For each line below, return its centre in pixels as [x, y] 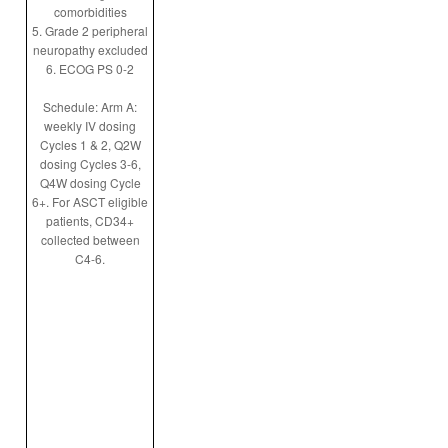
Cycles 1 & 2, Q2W [90, 144]
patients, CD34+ [90, 220]
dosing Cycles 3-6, [90, 163]
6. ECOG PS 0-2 [90, 68]
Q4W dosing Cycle [90, 182]
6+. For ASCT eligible [90, 201]
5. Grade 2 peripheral [90, 30]
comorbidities [90, 11]
